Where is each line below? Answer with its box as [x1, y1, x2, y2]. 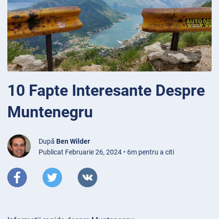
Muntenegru [7, 102, 93, 121]
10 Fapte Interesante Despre [7, 81, 205, 100]
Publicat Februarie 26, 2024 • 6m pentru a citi [39, 148, 174, 156]
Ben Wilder [56, 137, 90, 145]
